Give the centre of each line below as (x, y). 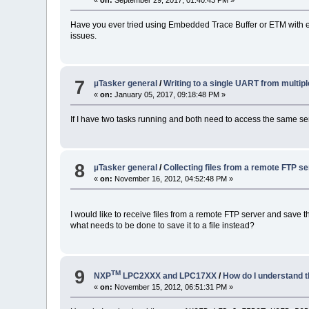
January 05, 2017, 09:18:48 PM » (169, 95)
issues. (84, 36)
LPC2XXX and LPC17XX (169, 276)
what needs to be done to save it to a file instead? (163, 225)
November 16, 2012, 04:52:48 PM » (173, 178)
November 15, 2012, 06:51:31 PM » (173, 287)
